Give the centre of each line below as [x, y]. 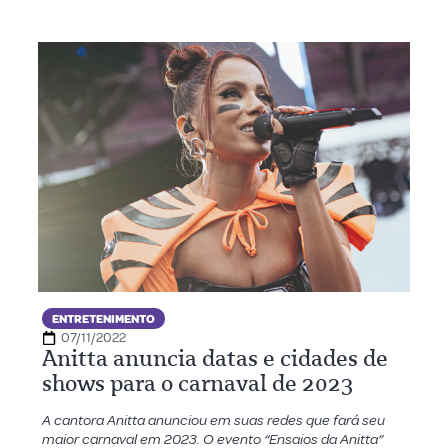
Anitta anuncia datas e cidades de [214, 358]
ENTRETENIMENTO [103, 319]
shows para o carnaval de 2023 [197, 383]
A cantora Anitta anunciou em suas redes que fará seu [213, 420]
